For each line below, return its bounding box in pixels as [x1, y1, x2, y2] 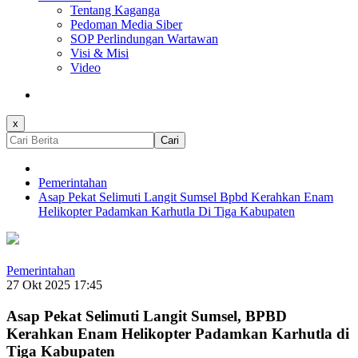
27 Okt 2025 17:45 [6, 278, 102, 292]
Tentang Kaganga [70, 3, 160, 18]
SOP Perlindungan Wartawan [70, 32, 218, 46]
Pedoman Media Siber [70, 18, 182, 32]
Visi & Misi [70, 46, 129, 61]
